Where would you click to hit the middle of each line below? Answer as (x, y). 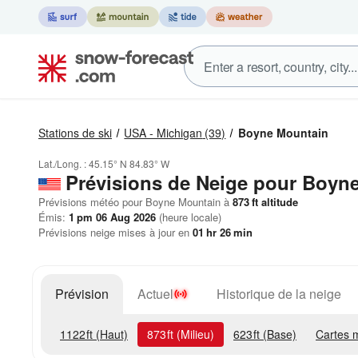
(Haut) (110, 334)
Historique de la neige (279, 294)
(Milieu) (194, 334)
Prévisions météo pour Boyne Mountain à (134, 202)
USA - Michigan (163, 133)
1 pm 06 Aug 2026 (112, 217)
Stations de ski (75, 133)
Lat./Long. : (64, 163)
